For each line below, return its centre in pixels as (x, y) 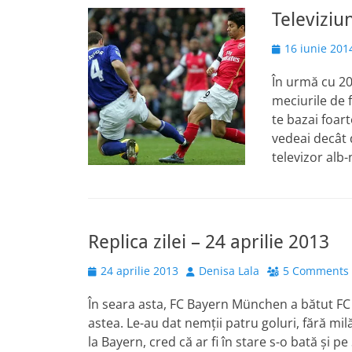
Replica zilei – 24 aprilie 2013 (209, 242)
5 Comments (316, 271)
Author (203, 270)
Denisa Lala (229, 271)
